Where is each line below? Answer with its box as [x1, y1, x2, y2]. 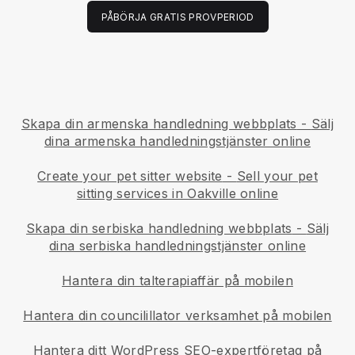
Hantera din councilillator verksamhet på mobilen [23, 307, 332, 324]
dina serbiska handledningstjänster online [48, 238, 307, 254]
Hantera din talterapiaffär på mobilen [62, 273, 293, 289]
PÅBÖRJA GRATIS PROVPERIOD [101, 11, 254, 24]
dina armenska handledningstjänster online [44, 133, 311, 150]
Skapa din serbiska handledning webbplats [25, 220, 292, 237]
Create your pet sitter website [37, 168, 223, 185]
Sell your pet [236, 168, 318, 185]
